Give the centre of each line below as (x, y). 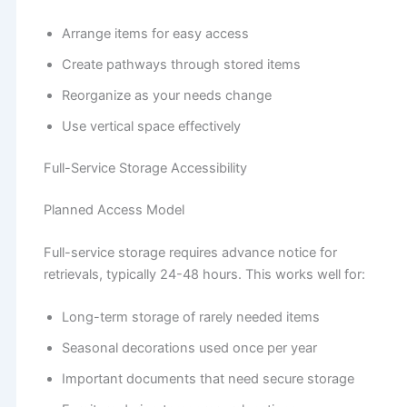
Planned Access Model (114, 209)
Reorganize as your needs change (166, 95)
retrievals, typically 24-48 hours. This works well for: (204, 274)
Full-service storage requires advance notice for (190, 252)
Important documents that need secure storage (208, 379)
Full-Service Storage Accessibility (145, 168)
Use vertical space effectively (151, 126)
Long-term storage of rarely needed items (190, 318)
